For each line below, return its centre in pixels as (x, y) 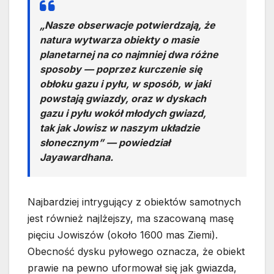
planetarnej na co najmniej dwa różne (129, 54)
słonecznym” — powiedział (105, 142)
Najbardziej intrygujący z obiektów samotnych (134, 202)
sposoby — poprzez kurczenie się (121, 69)
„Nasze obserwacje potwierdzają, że (128, 25)
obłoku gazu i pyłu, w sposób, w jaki (125, 83)
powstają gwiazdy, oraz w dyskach (123, 98)
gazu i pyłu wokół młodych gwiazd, (123, 113)
